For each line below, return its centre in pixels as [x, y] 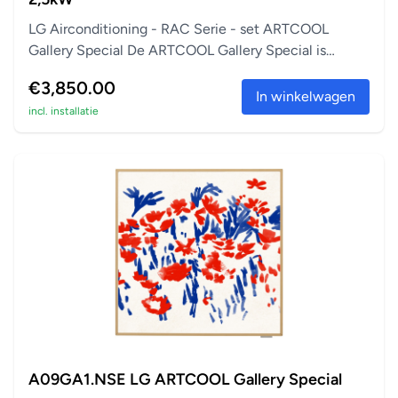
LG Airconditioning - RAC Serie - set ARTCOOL [179, 28]
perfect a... [61, 71]
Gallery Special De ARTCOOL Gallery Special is [177, 50]
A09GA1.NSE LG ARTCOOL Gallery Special [185, 379]
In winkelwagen [306, 96]
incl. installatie [64, 111]
